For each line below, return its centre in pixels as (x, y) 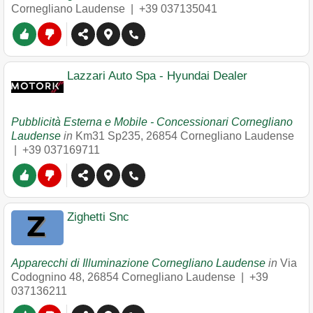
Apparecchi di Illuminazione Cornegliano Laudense (138, 263)
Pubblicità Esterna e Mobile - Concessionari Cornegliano (152, 122)
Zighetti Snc (98, 217)
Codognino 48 (46, 277)
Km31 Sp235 (108, 136)
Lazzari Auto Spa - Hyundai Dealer (157, 76)
